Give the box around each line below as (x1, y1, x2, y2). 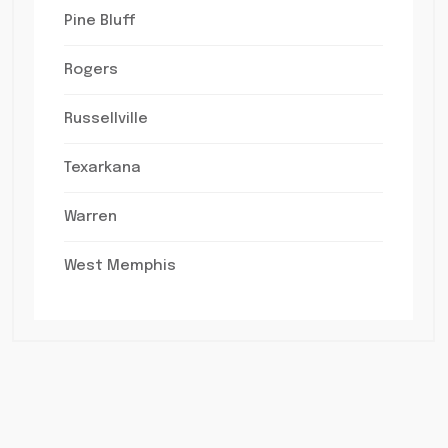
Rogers (63, 62, 118, 78)
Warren (63, 209, 117, 225)
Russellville (63, 111, 148, 127)
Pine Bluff (63, 13, 136, 29)
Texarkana (63, 160, 141, 176)
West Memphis (63, 258, 176, 274)
